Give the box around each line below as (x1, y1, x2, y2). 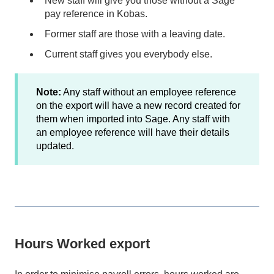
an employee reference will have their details (36, 127, 229, 138)
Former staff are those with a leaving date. (45, 29, 225, 39)
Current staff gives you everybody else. (45, 49, 212, 60)
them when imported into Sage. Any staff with (36, 114, 230, 125)
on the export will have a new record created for (36, 100, 240, 111)
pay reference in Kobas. (45, 8, 147, 19)
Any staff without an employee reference (61, 87, 236, 98)
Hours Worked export (15, 236, 150, 252)
